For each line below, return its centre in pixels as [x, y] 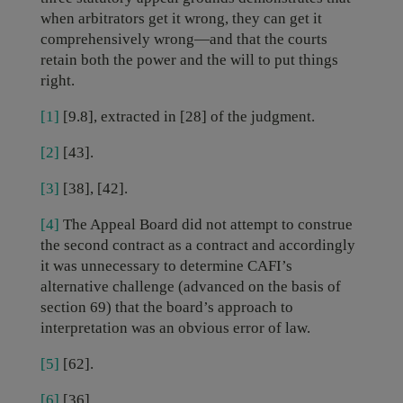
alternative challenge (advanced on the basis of [190, 287]
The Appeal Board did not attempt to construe [206, 224]
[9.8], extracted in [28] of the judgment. [187, 116]
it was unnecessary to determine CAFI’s [166, 266]
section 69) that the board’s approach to [166, 307]
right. [57, 81]
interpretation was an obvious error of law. [175, 328]
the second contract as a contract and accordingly [197, 245]
